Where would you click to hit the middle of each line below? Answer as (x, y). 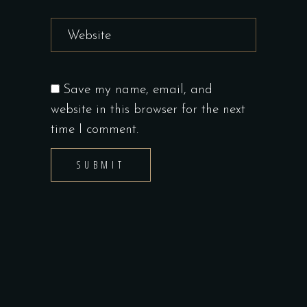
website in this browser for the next (148, 110)
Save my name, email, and (138, 90)
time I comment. (95, 130)
